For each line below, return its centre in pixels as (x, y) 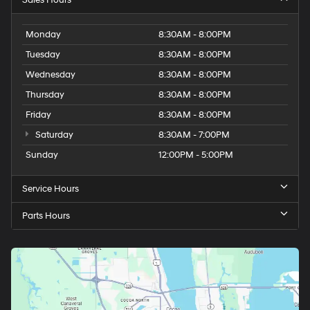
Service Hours (51, 189)
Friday (38, 115)
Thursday (45, 94)
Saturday (53, 135)
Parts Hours (46, 216)
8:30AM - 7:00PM (194, 135)
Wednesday (51, 74)
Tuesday (43, 54)
